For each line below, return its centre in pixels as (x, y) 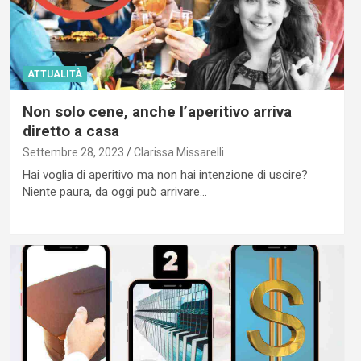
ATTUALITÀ (54, 74)
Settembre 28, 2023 (73, 152)
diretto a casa (71, 131)
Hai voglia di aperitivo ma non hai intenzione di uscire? (165, 174)
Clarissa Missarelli (178, 152)
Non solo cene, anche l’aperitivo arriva (157, 111)
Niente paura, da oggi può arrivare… (114, 191)
